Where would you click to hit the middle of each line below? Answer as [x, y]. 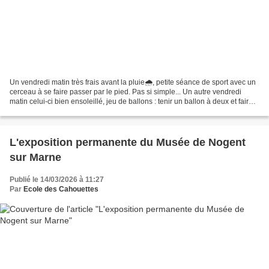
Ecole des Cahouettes [61, 189]
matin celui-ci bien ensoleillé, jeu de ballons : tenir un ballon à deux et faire [131, 102]
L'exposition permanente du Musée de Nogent [128, 143]
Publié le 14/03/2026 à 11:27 [57, 180]
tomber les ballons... [42, 111]
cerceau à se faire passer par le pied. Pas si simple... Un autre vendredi [125, 92]
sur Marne [35, 158]
